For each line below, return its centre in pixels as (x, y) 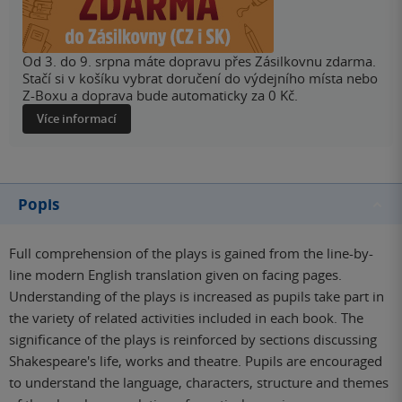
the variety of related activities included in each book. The (186, 318)
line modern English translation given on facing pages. (175, 275)
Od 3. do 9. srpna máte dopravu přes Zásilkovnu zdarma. (199, 61)
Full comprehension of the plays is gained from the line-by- (191, 253)
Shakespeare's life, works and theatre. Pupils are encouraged (196, 361)
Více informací (77, 118)
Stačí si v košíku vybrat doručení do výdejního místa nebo (200, 78)
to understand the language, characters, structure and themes (199, 382)
